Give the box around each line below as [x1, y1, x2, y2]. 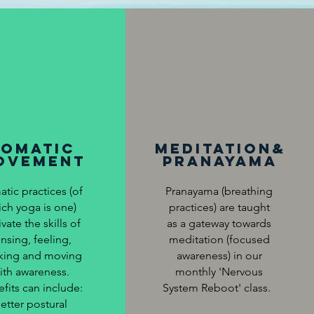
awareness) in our [176, 249, 262, 262]
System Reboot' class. [162, 281, 276, 294]
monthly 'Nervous [175, 265, 264, 278]
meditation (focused [168, 233, 270, 246]
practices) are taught [168, 200, 270, 214]
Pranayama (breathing [165, 184, 273, 198]
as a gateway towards [167, 217, 272, 230]
